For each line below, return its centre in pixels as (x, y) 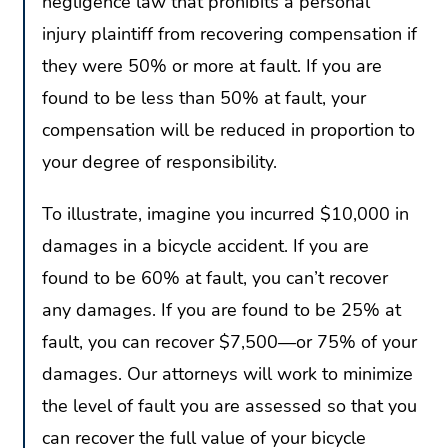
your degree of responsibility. (159, 162)
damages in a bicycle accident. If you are (205, 245)
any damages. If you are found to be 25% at (221, 309)
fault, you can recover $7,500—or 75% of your (229, 341)
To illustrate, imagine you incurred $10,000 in (225, 213)
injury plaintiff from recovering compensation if (229, 34)
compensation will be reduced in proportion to (228, 130)
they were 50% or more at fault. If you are (212, 66)
